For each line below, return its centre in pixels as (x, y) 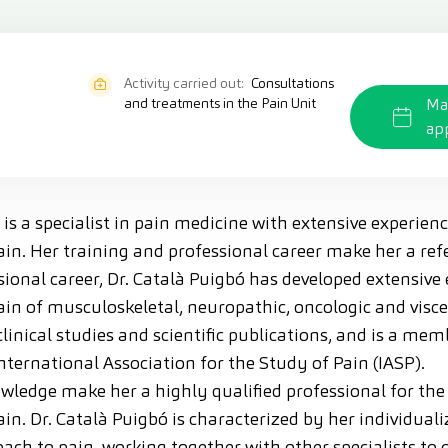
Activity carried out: (183, 83)
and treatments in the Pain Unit (219, 103)
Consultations (290, 83)
